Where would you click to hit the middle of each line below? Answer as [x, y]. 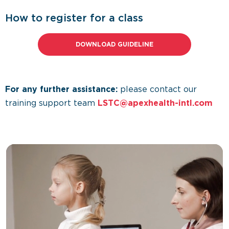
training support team [51, 104]
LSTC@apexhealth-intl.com [155, 104]
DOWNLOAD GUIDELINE [114, 45]
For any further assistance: [63, 90]
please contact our [158, 90]
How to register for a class [74, 18]
